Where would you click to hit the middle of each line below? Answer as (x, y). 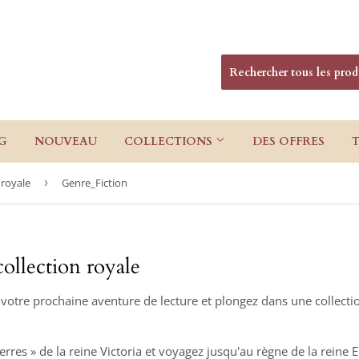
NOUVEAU (66, 141)
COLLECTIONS (170, 141)
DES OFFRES (288, 141)
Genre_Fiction (95, 183)
